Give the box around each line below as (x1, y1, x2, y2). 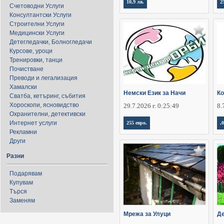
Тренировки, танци (9, 56, 62, 63)
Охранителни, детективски (9, 110, 85, 117)
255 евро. (126, 120, 147, 126)
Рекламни (9, 128, 37, 135)
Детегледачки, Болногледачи (9, 38, 92, 45)
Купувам (9, 179, 33, 186)
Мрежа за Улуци (123, 210, 170, 218)
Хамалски (9, 83, 37, 90)
